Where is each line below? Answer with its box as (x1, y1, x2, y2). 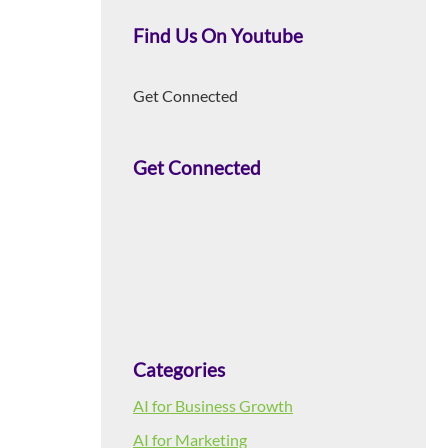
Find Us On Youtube (133, 25, 303, 48)
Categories (133, 359, 225, 382)
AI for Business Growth (133, 396, 293, 416)
